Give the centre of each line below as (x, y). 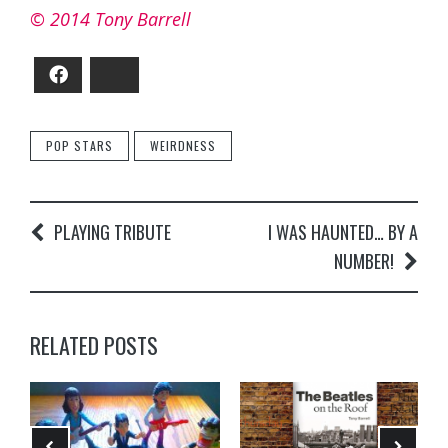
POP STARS (79, 146)
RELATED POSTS (94, 345)
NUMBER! (364, 261)
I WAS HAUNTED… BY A (343, 232)
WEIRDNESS (183, 146)
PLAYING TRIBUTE (112, 232)
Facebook (106, 74)
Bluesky (154, 74)
